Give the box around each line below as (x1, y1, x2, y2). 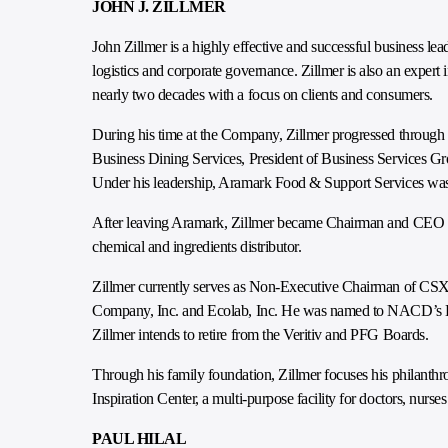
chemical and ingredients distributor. (92, 238, 302, 255)
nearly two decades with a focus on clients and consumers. (92, 86, 433, 103)
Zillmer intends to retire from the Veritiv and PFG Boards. (92, 326, 429, 343)
